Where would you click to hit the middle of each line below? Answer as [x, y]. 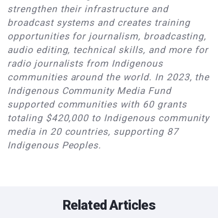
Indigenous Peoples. [54, 145]
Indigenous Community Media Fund [89, 91]
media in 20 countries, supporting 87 [93, 132]
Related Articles [109, 206]
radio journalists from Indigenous [85, 64]
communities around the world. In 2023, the [109, 77]
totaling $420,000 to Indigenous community [109, 118]
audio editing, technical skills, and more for [108, 50]
